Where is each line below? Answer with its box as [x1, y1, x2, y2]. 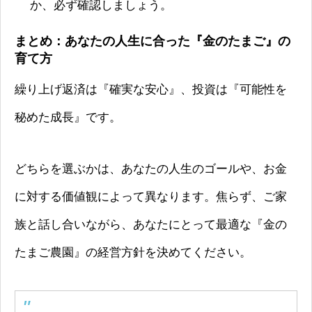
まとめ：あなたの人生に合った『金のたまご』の [15, 33, 290, 48]
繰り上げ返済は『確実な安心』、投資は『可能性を [15, 83, 287, 97]
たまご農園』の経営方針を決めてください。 [15, 246, 251, 260]
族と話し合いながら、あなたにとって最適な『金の [15, 218, 287, 232]
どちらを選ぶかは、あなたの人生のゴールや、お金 [15, 162, 287, 176]
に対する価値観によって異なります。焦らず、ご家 [15, 190, 287, 204]
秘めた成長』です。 [15, 111, 121, 125]
